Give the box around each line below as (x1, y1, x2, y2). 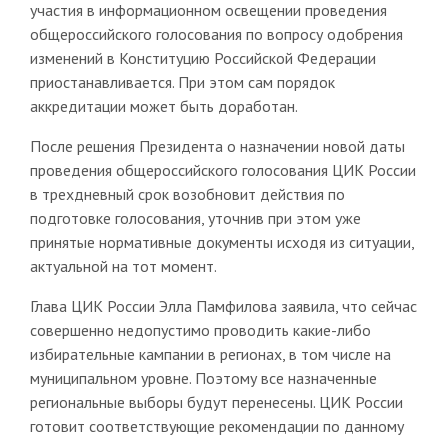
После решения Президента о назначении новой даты (29, 135, 405, 156)
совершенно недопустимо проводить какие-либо (29, 319, 371, 340)
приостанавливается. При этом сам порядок (29, 71, 335, 92)
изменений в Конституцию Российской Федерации (29, 47, 376, 68)
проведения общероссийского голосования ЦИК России (29, 159, 416, 180)
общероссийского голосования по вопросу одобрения (29, 23, 403, 44)
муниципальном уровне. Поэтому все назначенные (29, 367, 377, 388)
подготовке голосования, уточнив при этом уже (29, 207, 361, 228)
